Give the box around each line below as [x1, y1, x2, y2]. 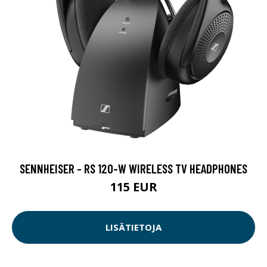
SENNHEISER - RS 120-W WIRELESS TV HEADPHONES [20, 160, 247, 176]
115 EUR [110, 178, 157, 195]
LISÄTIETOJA [105, 221, 162, 234]
